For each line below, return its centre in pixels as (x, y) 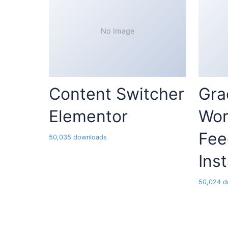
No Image (118, 31)
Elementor (88, 117)
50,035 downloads (78, 137)
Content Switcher (117, 94)
